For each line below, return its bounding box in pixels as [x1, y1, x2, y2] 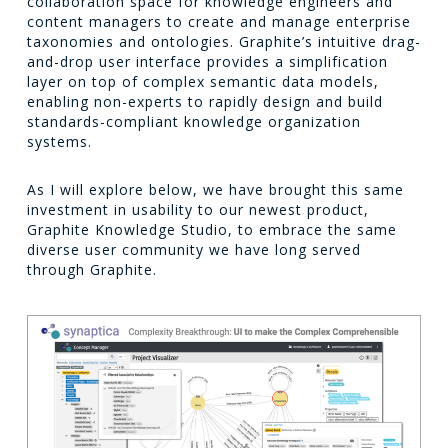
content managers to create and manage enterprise [26, 11, 411, 31]
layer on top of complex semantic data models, [26, 71, 379, 91]
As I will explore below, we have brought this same [26, 179, 404, 199]
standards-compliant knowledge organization [26, 111, 361, 131]
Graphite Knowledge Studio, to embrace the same [26, 219, 397, 239]
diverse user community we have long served [26, 239, 361, 259]
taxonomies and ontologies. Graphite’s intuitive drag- [26, 31, 421, 51]
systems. [26, 131, 92, 151]
